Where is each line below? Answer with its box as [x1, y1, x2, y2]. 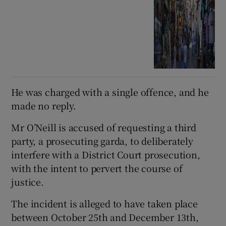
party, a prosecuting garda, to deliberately [11, 134, 193, 147]
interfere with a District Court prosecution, [11, 147, 200, 161]
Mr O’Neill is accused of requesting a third [11, 120, 196, 134]
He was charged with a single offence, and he [11, 85, 209, 98]
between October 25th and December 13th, [11, 210, 199, 223]
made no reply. [11, 98, 76, 112]
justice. [11, 175, 44, 188]
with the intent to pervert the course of [11, 161, 183, 175]
